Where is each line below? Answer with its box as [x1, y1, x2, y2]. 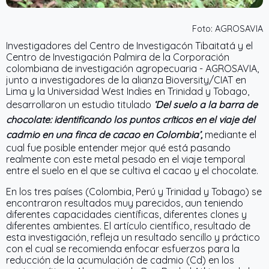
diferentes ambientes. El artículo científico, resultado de [6, 220, 250, 232]
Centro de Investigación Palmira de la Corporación [6, 51, 229, 64]
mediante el [202, 128, 256, 141]
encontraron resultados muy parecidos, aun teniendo [6, 197, 243, 210]
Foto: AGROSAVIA [192, 23, 263, 35]
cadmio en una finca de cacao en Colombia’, [6, 128, 202, 141]
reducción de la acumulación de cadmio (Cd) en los [6, 254, 234, 267]
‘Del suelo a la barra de [154, 98, 258, 111]
